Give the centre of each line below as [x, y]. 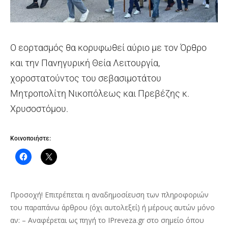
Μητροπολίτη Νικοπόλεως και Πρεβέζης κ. [100, 94]
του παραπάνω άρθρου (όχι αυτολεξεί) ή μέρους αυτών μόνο [112, 208]
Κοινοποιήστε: [31, 139]
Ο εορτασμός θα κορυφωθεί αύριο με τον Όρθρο [108, 48]
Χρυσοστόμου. [39, 109]
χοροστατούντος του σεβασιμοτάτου [86, 78]
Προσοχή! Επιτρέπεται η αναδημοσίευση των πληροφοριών [109, 195]
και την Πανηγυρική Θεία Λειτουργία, [85, 63]
